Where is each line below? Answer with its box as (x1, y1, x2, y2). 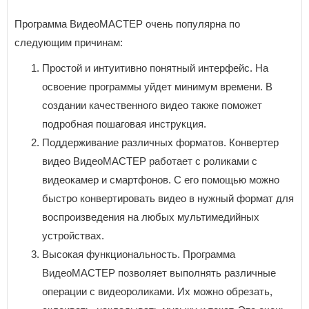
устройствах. (42, 229, 104, 241)
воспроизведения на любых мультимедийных (42, 210, 259, 223)
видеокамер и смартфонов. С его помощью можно (42, 173, 279, 186)
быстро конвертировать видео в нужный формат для (42, 192, 294, 204)
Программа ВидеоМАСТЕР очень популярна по (14, 17, 240, 30)
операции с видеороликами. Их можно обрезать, (42, 285, 272, 297)
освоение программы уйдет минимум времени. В (42, 80, 272, 92)
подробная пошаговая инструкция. (42, 117, 206, 130)
